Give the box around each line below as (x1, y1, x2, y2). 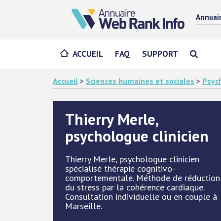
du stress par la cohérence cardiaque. (65, 182, 204, 193)
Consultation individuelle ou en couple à (65, 191, 217, 202)
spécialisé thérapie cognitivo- (65, 163, 175, 174)
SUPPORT (142, 48, 178, 59)
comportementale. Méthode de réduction (65, 172, 220, 184)
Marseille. (65, 200, 102, 212)
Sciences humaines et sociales (86, 76, 194, 86)
